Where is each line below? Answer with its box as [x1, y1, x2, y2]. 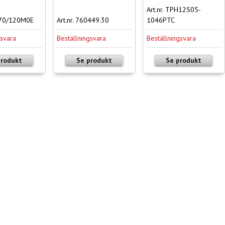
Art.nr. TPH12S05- [146, 5, 201, 15]
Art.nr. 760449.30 [56, 16, 109, 25]
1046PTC [146, 16, 175, 25]
